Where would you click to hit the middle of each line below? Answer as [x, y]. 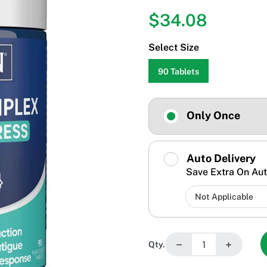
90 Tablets [178, 72]
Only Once [212, 116]
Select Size [174, 48]
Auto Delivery [220, 159]
